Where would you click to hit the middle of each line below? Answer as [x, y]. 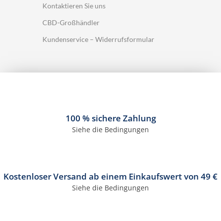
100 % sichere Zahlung [110, 118]
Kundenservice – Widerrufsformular [98, 39]
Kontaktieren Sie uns [74, 5]
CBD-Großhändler [71, 22]
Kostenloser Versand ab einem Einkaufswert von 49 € [110, 176]
